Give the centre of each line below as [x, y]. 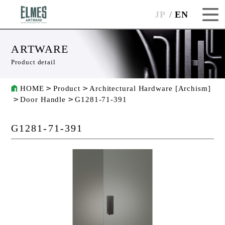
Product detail [33, 62]
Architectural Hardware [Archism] [150, 89]
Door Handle [43, 100]
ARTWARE [40, 49]
